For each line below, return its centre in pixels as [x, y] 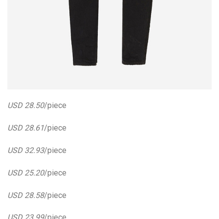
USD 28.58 [26, 195]
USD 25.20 [26, 173]
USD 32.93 [26, 151]
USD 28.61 [26, 128]
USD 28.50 [26, 106]
